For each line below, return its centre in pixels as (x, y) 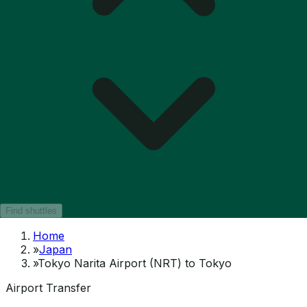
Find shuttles (31, 210)
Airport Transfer (48, 287)
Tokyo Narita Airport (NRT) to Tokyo (135, 263)
